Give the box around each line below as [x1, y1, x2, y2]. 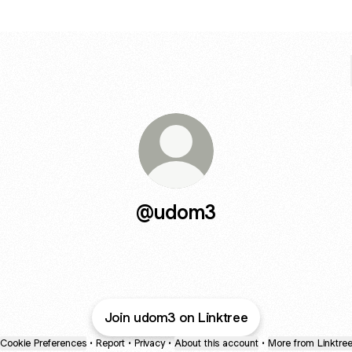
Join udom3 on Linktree [104, 309, 248, 326]
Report [95, 336, 125, 350]
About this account [174, 336, 258, 350]
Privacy [134, 336, 165, 350]
